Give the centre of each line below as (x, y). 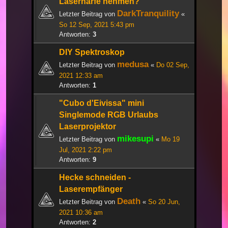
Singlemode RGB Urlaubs (109, 115)
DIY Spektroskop (92, 52)
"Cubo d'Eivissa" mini (102, 103)
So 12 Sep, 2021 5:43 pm (97, 25)
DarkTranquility (148, 13)
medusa (133, 64)
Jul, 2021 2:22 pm (85, 150)
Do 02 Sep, (173, 65)
